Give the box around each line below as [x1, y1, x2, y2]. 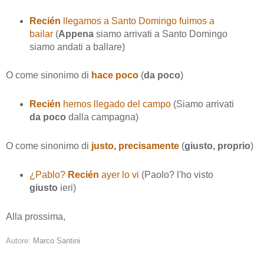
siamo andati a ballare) [29, 41, 125, 52]
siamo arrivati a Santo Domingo [95, 28, 227, 39]
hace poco [91, 70, 138, 81]
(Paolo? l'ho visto [138, 170, 213, 180]
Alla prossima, [6, 212, 65, 222]
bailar [29, 28, 53, 39]
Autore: [6, 236, 33, 246]
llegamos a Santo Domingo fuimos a [62, 15, 214, 26]
